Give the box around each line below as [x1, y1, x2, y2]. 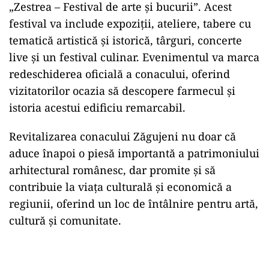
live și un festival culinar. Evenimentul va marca [9, 50, 259, 64]
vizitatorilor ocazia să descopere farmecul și [9, 83, 235, 98]
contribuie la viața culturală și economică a [9, 180, 232, 194]
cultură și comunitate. [9, 213, 121, 228]
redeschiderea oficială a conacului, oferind [9, 67, 230, 81]
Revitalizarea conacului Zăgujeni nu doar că [9, 129, 236, 144]
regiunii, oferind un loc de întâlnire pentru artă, [9, 196, 258, 211]
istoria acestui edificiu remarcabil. [9, 100, 186, 115]
